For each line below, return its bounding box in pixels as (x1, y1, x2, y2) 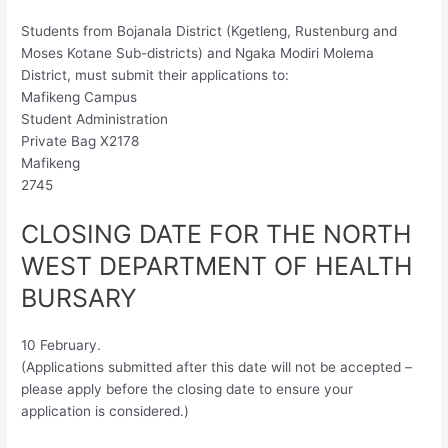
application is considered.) (21, 403, 190, 420)
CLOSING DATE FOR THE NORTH (21, 219, 413, 250)
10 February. (21, 337, 102, 354)
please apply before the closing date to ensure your (21, 381, 354, 398)
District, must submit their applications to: (21, 67, 290, 84)
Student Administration (21, 111, 169, 128)
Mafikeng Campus (21, 89, 138, 106)
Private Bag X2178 (21, 133, 140, 150)
